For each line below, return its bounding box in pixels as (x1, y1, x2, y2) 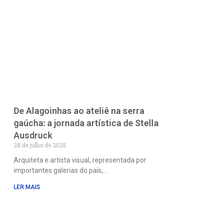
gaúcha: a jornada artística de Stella (13, 117, 159, 128)
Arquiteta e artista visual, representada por (13, 156, 146, 164)
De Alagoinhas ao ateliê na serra (13, 105, 144, 116)
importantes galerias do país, (13, 166, 103, 174)
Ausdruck (13, 130, 52, 140)
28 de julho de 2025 (13, 140, 66, 149)
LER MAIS (13, 183, 40, 191)
